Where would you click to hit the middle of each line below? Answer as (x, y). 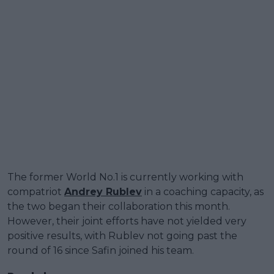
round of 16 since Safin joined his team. (101, 250)
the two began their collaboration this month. (119, 206)
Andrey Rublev (103, 191)
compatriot (36, 191)
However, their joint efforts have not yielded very (127, 221)
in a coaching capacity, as (203, 191)
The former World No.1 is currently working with (125, 177)
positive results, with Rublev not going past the (122, 235)
